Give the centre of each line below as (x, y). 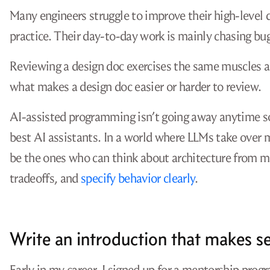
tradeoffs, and (46, 178)
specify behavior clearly (138, 178)
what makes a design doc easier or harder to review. (136, 87)
